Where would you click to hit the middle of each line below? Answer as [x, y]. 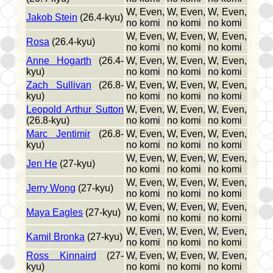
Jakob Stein [52, 18]
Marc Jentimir [58, 134]
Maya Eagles [55, 213]
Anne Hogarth [59, 61]
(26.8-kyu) [48, 121]
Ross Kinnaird [61, 256]
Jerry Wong [51, 188]
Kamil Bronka [55, 237]
